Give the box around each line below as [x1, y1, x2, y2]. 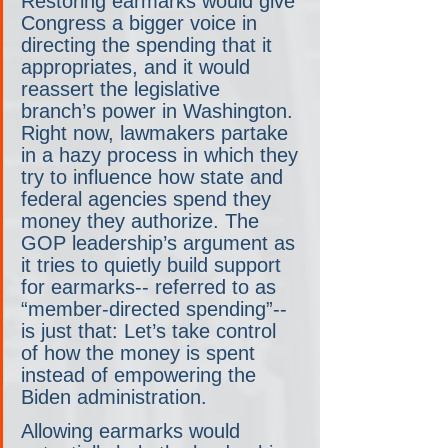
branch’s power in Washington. [21, 99, 299, 122]
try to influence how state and [21, 165, 289, 188]
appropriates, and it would [21, 55, 256, 78]
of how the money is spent [21, 341, 261, 364]
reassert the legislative [21, 77, 226, 100]
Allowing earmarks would [21, 419, 246, 442]
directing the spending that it [21, 33, 278, 56]
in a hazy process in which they [21, 143, 304, 166]
